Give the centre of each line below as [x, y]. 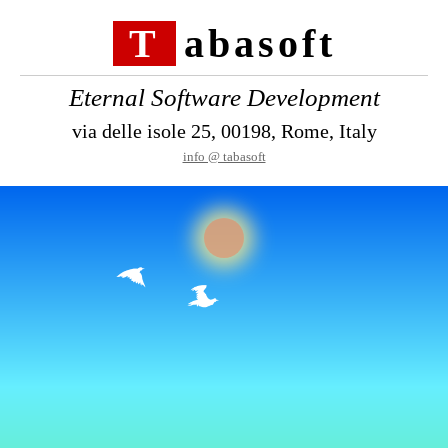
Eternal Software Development [224, 97]
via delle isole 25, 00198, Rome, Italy [224, 131]
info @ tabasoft [224, 156]
